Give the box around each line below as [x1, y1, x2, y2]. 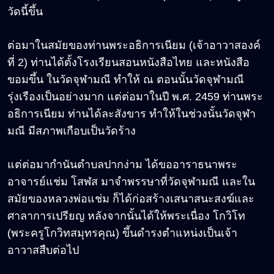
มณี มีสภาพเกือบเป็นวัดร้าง [7, 124, 136, 137]
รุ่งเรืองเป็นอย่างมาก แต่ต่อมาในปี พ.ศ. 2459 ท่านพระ [7, 90, 263, 103]
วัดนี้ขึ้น [7, 5, 43, 18]
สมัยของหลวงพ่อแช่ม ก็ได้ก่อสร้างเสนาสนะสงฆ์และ [7, 192, 254, 205]
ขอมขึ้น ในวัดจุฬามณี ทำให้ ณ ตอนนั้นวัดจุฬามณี [7, 73, 244, 86]
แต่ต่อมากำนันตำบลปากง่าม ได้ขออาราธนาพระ [7, 158, 237, 171]
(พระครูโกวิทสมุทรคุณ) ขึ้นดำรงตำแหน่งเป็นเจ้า [7, 226, 237, 239]
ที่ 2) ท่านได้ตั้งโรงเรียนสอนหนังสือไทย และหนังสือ [7, 56, 250, 68]
